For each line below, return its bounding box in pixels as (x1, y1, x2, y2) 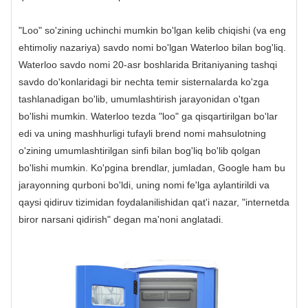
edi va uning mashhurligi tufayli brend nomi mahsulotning (19, 128, 266, 140)
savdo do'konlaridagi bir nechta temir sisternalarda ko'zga (19, 76, 269, 88)
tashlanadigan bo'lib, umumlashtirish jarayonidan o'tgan (19, 93, 260, 105)
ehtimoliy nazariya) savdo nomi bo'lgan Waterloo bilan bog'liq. (19, 42, 286, 54)
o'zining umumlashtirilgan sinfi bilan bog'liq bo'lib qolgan (19, 145, 261, 157)
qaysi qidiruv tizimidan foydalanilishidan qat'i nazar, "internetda (19, 197, 289, 208)
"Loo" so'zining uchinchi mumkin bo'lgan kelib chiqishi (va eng (19, 25, 286, 36)
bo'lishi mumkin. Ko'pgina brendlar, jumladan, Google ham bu (19, 162, 285, 174)
